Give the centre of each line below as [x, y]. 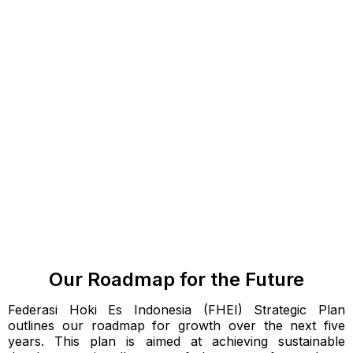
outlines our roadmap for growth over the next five [176, 326]
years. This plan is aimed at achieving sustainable [176, 342]
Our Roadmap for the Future [176, 280]
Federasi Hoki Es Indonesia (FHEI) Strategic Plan [176, 310]
